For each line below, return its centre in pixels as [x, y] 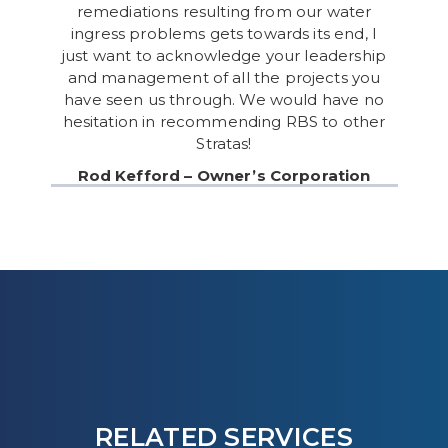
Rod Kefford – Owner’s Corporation [224, 175]
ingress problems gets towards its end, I [224, 33]
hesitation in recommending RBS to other [224, 121]
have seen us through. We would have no [224, 99]
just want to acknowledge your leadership [224, 55]
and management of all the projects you [224, 77]
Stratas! [224, 143]
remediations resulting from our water [224, 11]
